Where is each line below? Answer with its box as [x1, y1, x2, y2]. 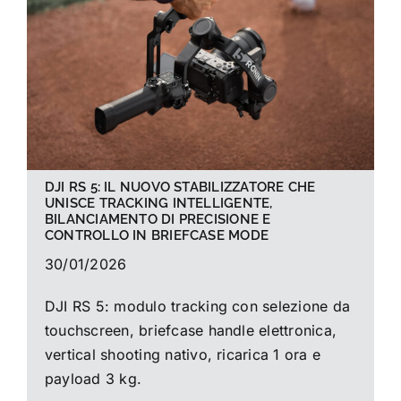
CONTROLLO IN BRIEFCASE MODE [44, 227, 269, 244]
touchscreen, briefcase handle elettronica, [44, 321, 337, 340]
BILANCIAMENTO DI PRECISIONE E [44, 211, 271, 228]
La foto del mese [27, 21, 163, 47]
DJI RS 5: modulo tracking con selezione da [44, 297, 351, 316]
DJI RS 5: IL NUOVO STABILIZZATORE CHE [44, 179, 316, 196]
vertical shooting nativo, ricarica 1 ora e [44, 346, 321, 364]
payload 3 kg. [44, 370, 142, 388]
